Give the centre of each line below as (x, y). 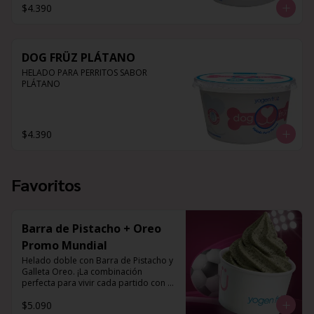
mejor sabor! (48, 294)
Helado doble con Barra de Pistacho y (97, 260)
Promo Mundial (64, 245)
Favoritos (46, 184)
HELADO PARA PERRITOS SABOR (84, 73)
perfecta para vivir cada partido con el (98, 283)
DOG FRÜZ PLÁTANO (78, 57)
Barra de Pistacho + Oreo (91, 228)
